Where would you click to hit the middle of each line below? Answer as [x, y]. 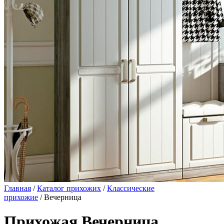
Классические [131, 188]
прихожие [21, 197]
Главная [17, 188]
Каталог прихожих [69, 188]
